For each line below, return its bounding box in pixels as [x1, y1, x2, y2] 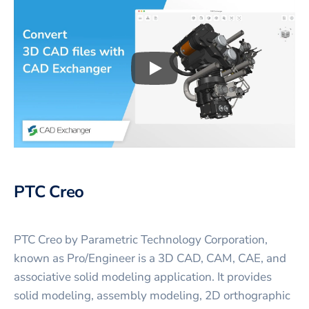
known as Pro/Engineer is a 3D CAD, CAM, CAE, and [14, 250, 286, 266]
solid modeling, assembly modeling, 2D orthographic [14, 287, 290, 303]
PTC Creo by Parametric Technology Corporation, [14, 231, 268, 248]
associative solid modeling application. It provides [14, 268, 272, 285]
